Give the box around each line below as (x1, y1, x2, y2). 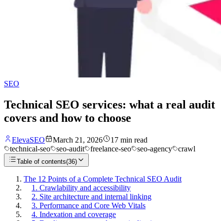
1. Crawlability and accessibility (32, 183, 131, 192)
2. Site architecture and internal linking (32, 192, 151, 201)
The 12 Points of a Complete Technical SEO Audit (24, 174, 182, 183)
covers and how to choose (4, 111, 131, 124)
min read (120, 135, 147, 144)
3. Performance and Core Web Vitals (32, 201, 146, 210)
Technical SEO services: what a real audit (4, 98, 215, 111)
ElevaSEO (12, 135, 45, 144)
